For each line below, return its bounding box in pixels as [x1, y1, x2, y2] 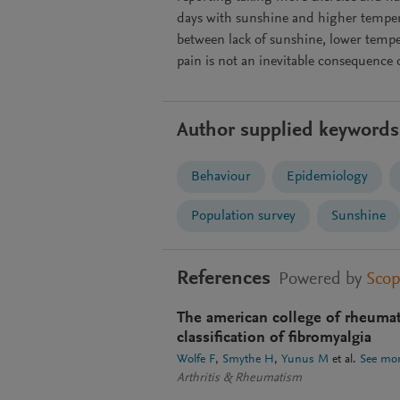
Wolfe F [177, 354, 215, 366]
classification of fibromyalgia [177, 330, 371, 346]
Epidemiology [287, 170, 368, 184]
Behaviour [191, 170, 251, 184]
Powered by [274, 271, 366, 288]
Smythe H [222, 354, 274, 366]
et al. [329, 354, 356, 366]
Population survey [191, 209, 296, 223]
